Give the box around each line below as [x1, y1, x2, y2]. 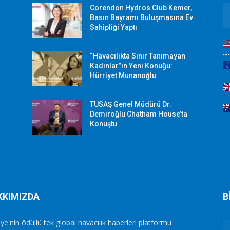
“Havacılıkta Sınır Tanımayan [90, 52, 186, 61]
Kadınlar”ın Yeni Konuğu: [90, 62, 173, 70]
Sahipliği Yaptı [90, 23, 138, 31]
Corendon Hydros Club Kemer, [90, 4, 193, 12]
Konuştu [90, 120, 118, 128]
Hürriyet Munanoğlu [90, 71, 157, 80]
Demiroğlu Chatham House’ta [90, 110, 188, 119]
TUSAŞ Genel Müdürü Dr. [90, 100, 172, 109]
